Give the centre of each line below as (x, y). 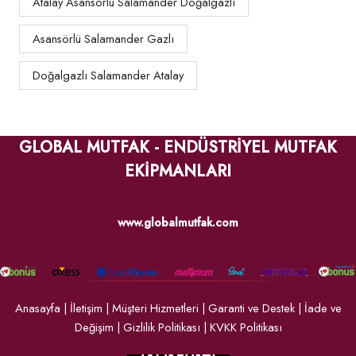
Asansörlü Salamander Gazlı (103, 39)
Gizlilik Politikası (161, 327)
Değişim (94, 327)
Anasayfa (37, 308)
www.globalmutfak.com (178, 223)
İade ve (323, 308)
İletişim (86, 308)
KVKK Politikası (246, 327)
